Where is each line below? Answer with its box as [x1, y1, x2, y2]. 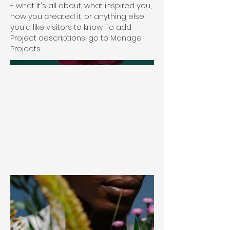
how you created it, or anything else [10, 11, 144, 22]
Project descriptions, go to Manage [10, 32, 142, 43]
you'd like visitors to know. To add [10, 22, 131, 32]
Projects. [10, 43, 41, 54]
